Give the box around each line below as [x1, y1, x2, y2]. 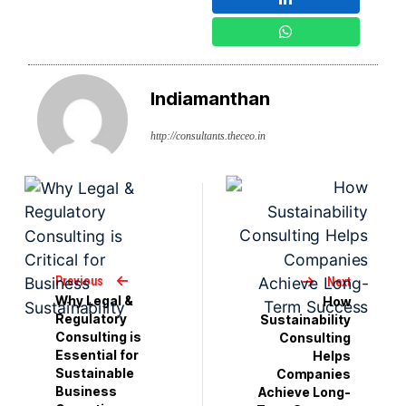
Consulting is [55, 328, 142, 344]
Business [55, 382, 118, 399]
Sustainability [259, 311, 351, 327]
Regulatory [55, 310, 128, 326]
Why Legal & [55, 292, 134, 308]
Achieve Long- [257, 383, 351, 400]
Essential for [55, 346, 140, 362]
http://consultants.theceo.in [150, 130, 266, 143]
